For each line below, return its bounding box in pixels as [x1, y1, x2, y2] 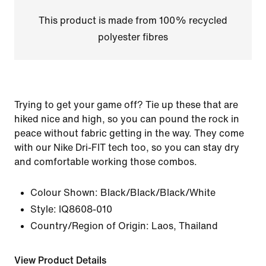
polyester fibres [97, 32, 168, 42]
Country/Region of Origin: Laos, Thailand [30, 221, 218, 231]
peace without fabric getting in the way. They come [14, 128, 244, 138]
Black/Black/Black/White [100, 188, 216, 198]
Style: [30, 204, 56, 214]
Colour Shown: [30, 188, 98, 198]
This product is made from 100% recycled [38, 15, 227, 26]
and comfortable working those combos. [14, 157, 197, 167]
